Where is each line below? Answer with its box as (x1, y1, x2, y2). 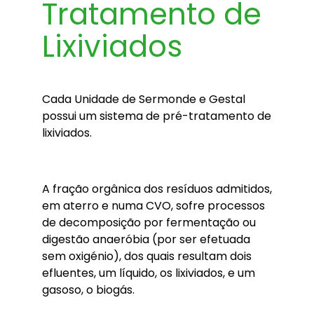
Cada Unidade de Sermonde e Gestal (42, 91, 245, 107)
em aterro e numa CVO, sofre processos (42, 198, 265, 214)
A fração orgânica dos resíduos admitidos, (42, 181, 272, 197)
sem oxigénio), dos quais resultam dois (42, 248, 252, 264)
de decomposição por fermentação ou (42, 214, 256, 231)
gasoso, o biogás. (42, 282, 135, 298)
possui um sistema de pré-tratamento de (42, 108, 271, 124)
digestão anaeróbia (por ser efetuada (42, 231, 250, 247)
